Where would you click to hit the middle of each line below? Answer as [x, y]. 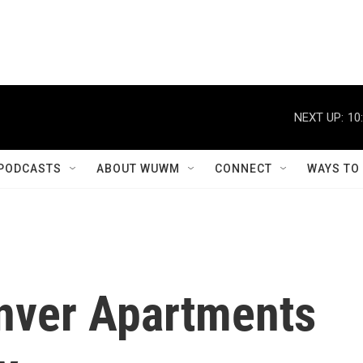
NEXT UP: [319, 117]
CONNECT [243, 169]
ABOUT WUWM [138, 169]
